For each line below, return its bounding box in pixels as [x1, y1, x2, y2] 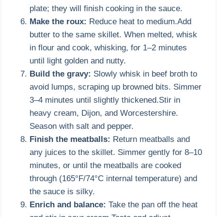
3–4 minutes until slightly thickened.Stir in [30, 95, 181, 105]
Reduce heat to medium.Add [87, 16, 192, 26]
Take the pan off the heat [106, 200, 198, 209]
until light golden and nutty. [30, 56, 126, 65]
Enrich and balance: [30, 200, 107, 209]
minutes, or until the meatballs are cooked [30, 160, 182, 170]
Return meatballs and [110, 134, 190, 144]
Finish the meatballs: [30, 134, 111, 144]
